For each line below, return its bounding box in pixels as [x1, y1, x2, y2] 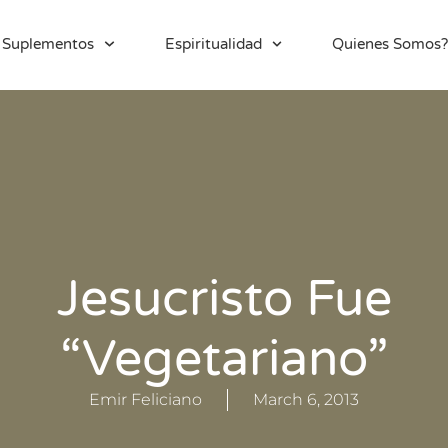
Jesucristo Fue [56, 269, 392, 329]
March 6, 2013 [253, 390, 359, 409]
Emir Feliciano [89, 390, 202, 409]
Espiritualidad [164, 35, 262, 53]
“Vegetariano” [60, 329, 388, 389]
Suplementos [2, 35, 94, 53]
